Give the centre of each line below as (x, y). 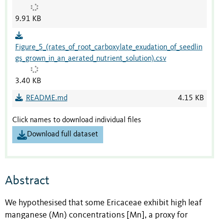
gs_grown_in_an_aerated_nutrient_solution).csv (91, 59)
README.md (46, 99)
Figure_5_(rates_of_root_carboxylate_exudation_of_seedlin (109, 48)
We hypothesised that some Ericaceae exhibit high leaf (103, 203)
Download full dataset (63, 135)
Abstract (27, 181)
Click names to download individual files (77, 120)
